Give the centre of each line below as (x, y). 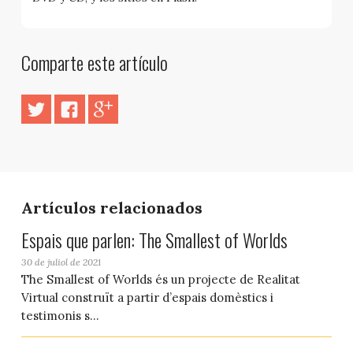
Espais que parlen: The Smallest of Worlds (154, 240)
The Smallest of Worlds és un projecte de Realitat (160, 280)
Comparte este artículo (94, 63)
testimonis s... (60, 316)
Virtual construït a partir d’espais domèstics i (147, 298)
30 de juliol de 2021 (61, 262)
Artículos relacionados (111, 208)
